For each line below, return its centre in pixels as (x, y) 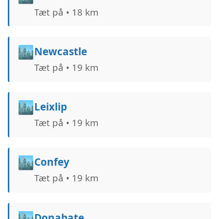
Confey (52, 162)
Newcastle (60, 51)
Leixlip (50, 106)
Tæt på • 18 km (66, 12)
